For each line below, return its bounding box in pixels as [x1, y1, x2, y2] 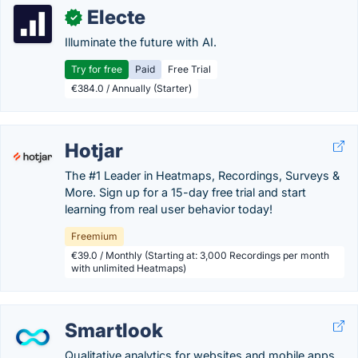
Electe [87, 6, 145, 29]
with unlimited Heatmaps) [71, 262, 186, 274]
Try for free [71, 63, 122, 75]
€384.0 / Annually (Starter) [71, 82, 192, 94]
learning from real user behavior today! [65, 202, 272, 216]
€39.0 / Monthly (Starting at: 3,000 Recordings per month [71, 249, 329, 261]
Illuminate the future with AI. [65, 35, 217, 49]
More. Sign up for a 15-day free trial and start [65, 185, 306, 199]
